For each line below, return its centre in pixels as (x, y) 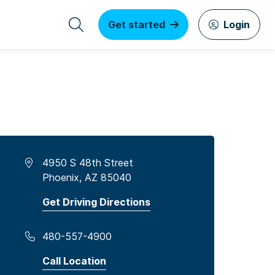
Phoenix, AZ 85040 (87, 177)
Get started (137, 25)
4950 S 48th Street (87, 163)
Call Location (74, 261)
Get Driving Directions (96, 202)
